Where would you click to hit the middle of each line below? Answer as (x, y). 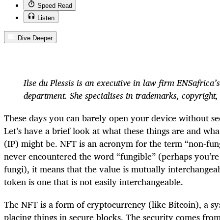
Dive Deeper (35, 38)
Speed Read (55, 6)
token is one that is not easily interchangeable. (94, 181)
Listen (46, 18)
